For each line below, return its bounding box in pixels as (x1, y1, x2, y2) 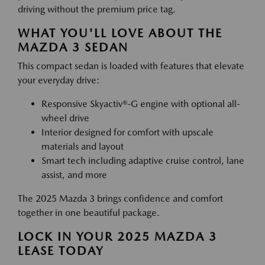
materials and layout (41, 141, 124, 152)
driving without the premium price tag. (18, 4, 176, 15)
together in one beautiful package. (18, 207, 160, 218)
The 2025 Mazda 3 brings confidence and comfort (18, 193, 223, 204)
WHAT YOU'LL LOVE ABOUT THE (18, 26, 222, 40)
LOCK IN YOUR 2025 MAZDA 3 (18, 230, 217, 244)
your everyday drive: (18, 75, 100, 86)
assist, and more (41, 169, 107, 180)
